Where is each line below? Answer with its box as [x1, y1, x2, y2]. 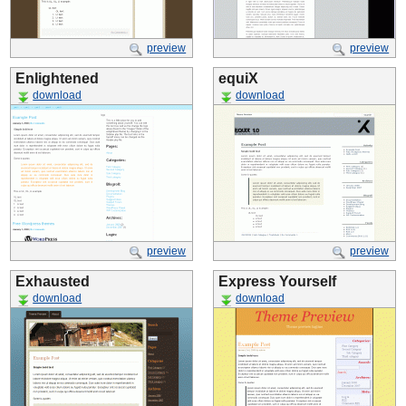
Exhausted [15, 274, 90, 289]
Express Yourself [218, 274, 336, 289]
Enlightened [15, 71, 99, 86]
